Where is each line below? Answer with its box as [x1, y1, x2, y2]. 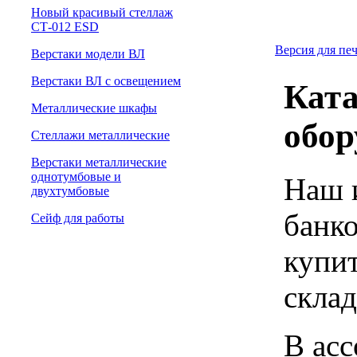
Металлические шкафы [31, 101, 157, 115]
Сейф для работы [31, 211, 124, 225]
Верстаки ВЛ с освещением [31, 74, 181, 88]
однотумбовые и [31, 170, 121, 183]
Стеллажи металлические [31, 128, 170, 142]
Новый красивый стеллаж [31, 6, 173, 19]
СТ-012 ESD [31, 20, 99, 33]
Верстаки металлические [31, 155, 167, 169]
